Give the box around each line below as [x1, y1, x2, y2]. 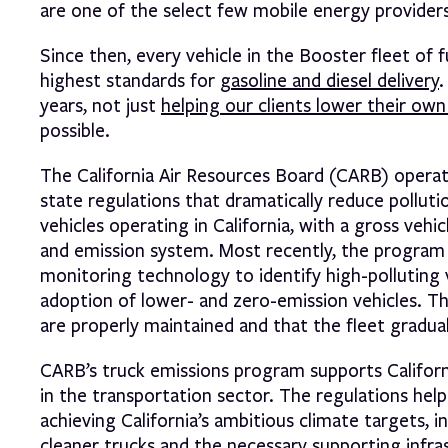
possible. [40, 120, 110, 143]
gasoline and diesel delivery [220, 70, 439, 93]
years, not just [40, 95, 161, 118]
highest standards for [40, 70, 220, 93]
